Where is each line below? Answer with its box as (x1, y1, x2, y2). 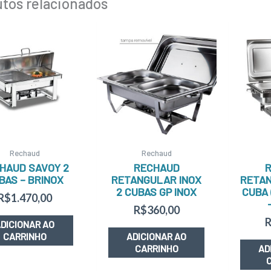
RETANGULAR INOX (111, 173, 202, 187)
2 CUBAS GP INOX (116, 185, 197, 199)
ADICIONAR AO (126, 230, 187, 243)
